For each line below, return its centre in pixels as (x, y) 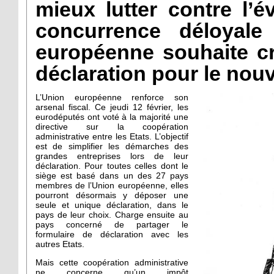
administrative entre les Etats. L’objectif (112, 136)
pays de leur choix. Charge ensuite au (112, 215)
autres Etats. (60, 244)
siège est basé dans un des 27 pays (112, 176)
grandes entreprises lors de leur (112, 156)
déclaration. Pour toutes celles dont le (112, 166)
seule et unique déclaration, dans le (112, 205)
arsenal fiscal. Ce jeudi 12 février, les (112, 107)
